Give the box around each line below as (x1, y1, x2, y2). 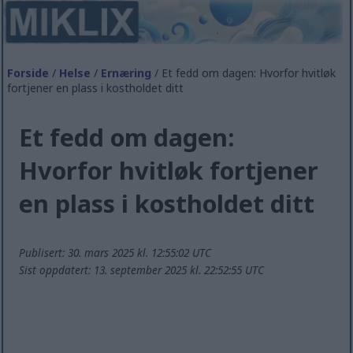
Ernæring (101, 65, 152, 80)
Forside (7, 65, 50, 80)
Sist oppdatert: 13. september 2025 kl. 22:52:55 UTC (19, 262, 265, 278)
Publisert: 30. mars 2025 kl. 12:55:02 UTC (19, 245, 212, 261)
